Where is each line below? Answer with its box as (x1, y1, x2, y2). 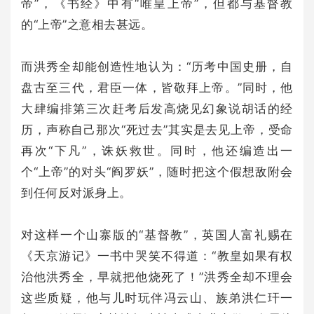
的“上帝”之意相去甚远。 (21, 17, 153, 32)
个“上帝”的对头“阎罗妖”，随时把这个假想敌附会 (21, 164, 293, 179)
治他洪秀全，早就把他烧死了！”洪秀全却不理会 (21, 269, 293, 284)
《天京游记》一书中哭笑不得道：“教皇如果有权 (21, 248, 293, 263)
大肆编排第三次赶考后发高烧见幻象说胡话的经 (21, 101, 293, 116)
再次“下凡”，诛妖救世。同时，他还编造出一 (21, 143, 293, 158)
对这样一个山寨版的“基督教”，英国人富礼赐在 (21, 227, 293, 242)
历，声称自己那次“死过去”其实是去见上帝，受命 (21, 122, 293, 137)
